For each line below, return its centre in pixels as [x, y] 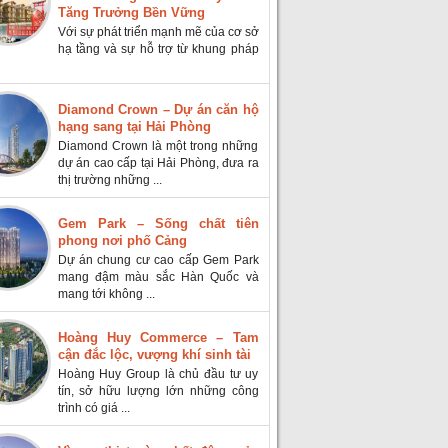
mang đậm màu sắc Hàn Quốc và [158, 276]
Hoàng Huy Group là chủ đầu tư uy [158, 373]
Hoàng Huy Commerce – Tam [158, 337]
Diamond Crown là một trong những [158, 145]
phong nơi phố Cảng [122, 240]
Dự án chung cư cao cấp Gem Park [158, 259]
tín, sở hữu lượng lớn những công [158, 390]
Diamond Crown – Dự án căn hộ [158, 109]
